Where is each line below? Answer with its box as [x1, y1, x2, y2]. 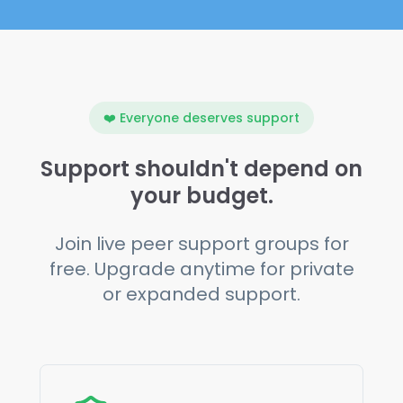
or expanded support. [103, 281, 300, 307]
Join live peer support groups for [54, 230, 349, 256]
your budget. [130, 180, 273, 210]
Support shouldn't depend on [40, 153, 363, 184]
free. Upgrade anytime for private [49, 255, 354, 282]
